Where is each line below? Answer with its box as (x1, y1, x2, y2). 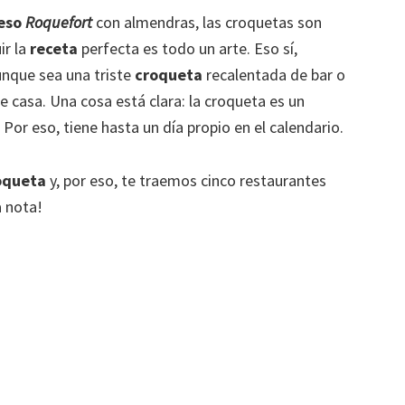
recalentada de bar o (202, 63, 345, 85)
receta (30, 37, 78, 59)
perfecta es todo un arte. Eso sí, (78, 37, 297, 59)
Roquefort (25, 11, 92, 33)
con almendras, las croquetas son (92, 11, 322, 33)
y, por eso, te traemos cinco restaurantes (46, 169, 326, 191)
